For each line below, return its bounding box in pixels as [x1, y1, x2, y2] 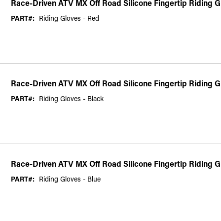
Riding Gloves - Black [39, 93, 104, 103]
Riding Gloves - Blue [39, 174, 101, 184]
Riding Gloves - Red [39, 13, 99, 23]
